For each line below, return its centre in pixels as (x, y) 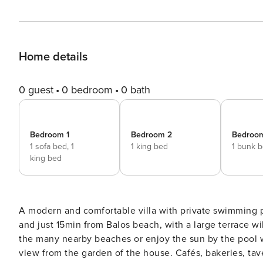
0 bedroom (87, 90)
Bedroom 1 (50, 135)
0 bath (136, 90)
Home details (53, 57)
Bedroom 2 (151, 135)
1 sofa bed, (50, 146)
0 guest (36, 90)
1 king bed (149, 146)
